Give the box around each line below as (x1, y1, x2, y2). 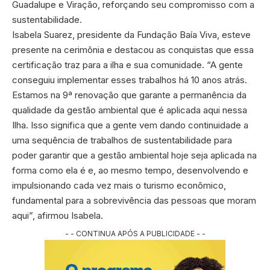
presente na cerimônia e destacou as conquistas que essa (12, 43, 254, 55)
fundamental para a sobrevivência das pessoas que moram (12, 194, 256, 206)
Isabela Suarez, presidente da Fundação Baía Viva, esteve (12, 28, 251, 40)
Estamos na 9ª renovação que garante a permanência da (12, 89, 246, 101)
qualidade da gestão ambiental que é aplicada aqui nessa (12, 104, 247, 116)
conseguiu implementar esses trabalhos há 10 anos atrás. (12, 74, 247, 86)
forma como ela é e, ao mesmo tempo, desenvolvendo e (12, 164, 248, 176)
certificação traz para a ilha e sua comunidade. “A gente (12, 58, 243, 71)
